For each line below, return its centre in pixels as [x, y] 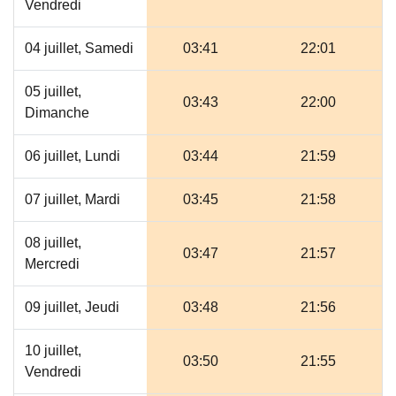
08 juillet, [53, 243]
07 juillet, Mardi [72, 199]
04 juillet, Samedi [79, 48]
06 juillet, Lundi [72, 156]
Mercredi [52, 264]
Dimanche [57, 113]
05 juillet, [53, 91]
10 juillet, [53, 350]
